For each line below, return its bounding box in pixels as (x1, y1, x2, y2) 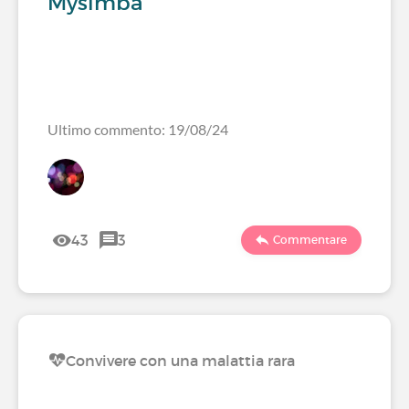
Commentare (273, 233, 347, 246)
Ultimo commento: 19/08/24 (47, 121, 228, 138)
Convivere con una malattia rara (66, 351, 295, 370)
